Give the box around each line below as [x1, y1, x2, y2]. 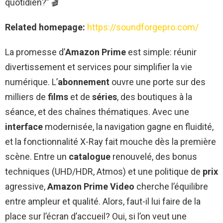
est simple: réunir [126, 46, 197, 57]
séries [92, 91, 117, 102]
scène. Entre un [5, 151, 69, 162]
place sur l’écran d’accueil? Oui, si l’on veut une [5, 211, 187, 222]
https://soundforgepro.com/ [87, 21, 199, 32]
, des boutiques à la [117, 91, 192, 102]
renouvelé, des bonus [111, 151, 197, 162]
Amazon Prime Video [47, 181, 134, 192]
